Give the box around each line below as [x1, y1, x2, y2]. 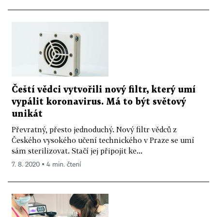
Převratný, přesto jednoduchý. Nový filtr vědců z [12, 124, 177, 134]
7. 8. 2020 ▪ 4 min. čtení [12, 161, 81, 168]
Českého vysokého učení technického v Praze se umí [12, 135, 194, 144]
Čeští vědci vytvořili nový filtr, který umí [12, 85, 196, 94]
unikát [12, 109, 43, 118]
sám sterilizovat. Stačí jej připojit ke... [12, 146, 142, 155]
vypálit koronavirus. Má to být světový [12, 97, 186, 106]
